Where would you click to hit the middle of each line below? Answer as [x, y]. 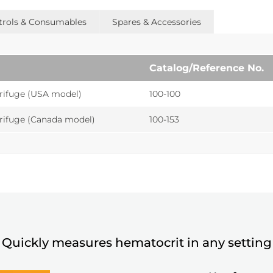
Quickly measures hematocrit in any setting [136, 242]
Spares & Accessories [156, 22]
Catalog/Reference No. [206, 68]
